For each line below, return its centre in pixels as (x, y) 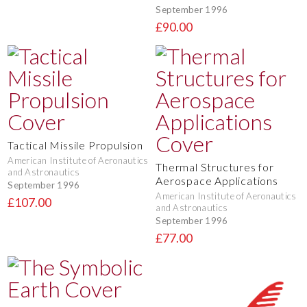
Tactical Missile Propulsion (75, 145)
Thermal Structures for (215, 167)
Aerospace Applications (217, 180)
